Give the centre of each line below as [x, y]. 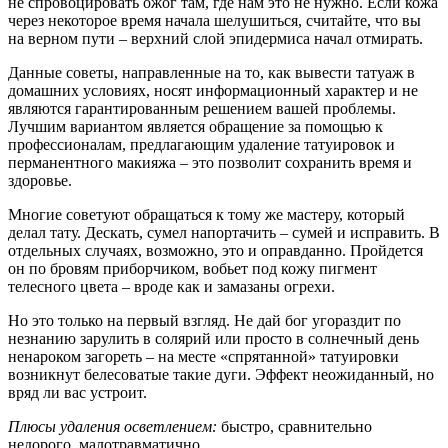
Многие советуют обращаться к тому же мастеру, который [206, 214]
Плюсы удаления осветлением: [112, 426]
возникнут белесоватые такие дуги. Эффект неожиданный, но [221, 374]
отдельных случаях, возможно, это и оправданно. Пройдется [215, 250]
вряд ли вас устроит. [77, 392]
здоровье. [40, 180]
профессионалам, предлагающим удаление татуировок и [201, 144]
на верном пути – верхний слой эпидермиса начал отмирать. [215, 38]
